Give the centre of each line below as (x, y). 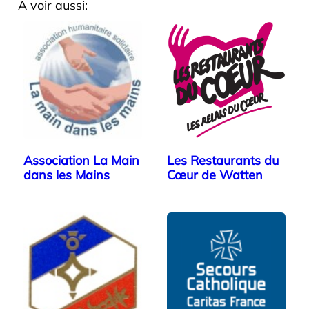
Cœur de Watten (215, 175)
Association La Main (81, 161)
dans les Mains (67, 175)
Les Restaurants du (223, 161)
